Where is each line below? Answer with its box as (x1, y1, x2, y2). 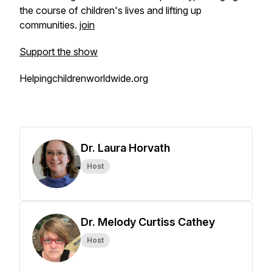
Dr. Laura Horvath (81, 141, 170, 154)
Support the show (19, 46, 98, 58)
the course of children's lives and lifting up (19, 4, 202, 16)
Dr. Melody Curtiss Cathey (81, 216, 215, 228)
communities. (19, 19, 80, 31)
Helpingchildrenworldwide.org (19, 72, 148, 84)
